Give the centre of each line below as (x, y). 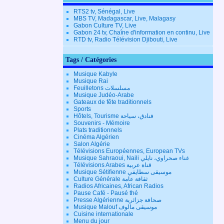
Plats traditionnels (98, 130)
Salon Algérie (92, 144)
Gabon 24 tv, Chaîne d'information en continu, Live (142, 32)
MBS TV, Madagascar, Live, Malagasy (124, 18)
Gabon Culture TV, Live (105, 25)
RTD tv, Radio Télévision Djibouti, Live (125, 39)
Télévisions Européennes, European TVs (129, 151)
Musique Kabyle (95, 74)
